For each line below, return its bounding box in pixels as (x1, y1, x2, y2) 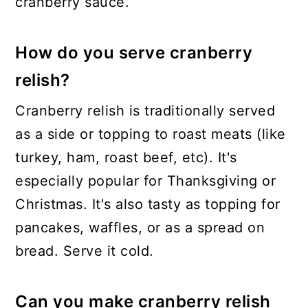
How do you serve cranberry (15, 43, 253, 63)
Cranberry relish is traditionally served (15, 102, 276, 120)
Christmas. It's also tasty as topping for (15, 196, 280, 213)
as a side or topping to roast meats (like (15, 126, 286, 143)
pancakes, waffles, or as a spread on (15, 219, 265, 236)
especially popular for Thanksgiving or (15, 173, 276, 190)
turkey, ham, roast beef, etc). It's (15, 149, 237, 166)
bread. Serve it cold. (15, 243, 154, 260)
